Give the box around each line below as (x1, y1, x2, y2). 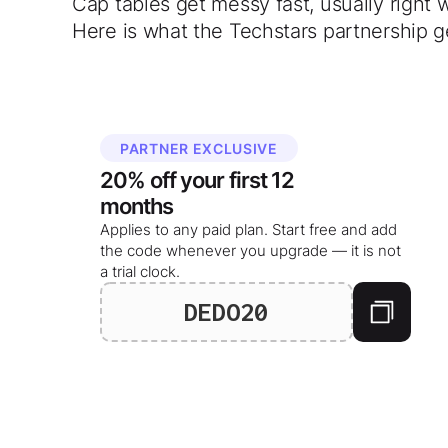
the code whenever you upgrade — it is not (100, 241, 401, 261)
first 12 (229, 166, 294, 194)
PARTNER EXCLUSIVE (120, 140, 278, 158)
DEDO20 (184, 297, 269, 327)
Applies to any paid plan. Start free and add (100, 220, 397, 240)
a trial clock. (100, 262, 180, 282)
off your (150, 166, 224, 194)
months (100, 192, 173, 220)
